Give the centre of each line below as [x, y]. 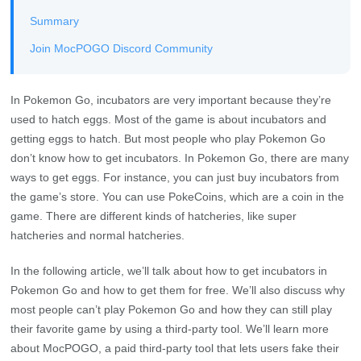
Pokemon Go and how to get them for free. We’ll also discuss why [178, 290]
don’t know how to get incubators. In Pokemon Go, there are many [180, 158]
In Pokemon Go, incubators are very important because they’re [171, 100]
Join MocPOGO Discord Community [122, 48]
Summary [55, 21]
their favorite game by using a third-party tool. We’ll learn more [170, 329]
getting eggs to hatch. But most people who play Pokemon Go [168, 139]
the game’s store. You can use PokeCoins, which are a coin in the [178, 197]
